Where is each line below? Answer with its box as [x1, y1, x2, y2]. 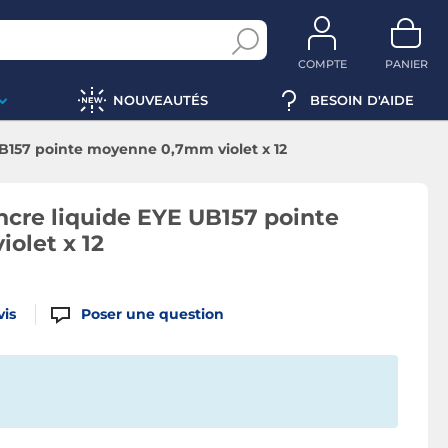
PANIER [384, 57, 428, 71]
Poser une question [81, 305, 225, 323]
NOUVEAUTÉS [112, 91, 208, 108]
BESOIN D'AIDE [310, 91, 414, 108]
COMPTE [297, 57, 347, 71]
